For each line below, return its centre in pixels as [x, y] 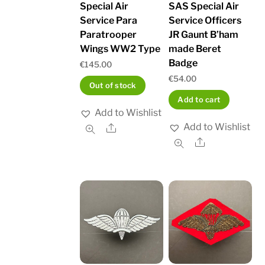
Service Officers [205, 21]
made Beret [195, 49]
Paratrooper [109, 35]
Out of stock [113, 86]
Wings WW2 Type [120, 49]
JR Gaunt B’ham [204, 35]
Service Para [109, 21]
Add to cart [199, 100]
